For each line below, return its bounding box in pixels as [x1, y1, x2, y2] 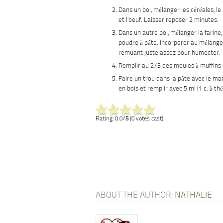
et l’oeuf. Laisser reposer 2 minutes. [118, 17, 219, 23]
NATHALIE [175, 191, 212, 200]
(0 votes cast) [128, 116, 163, 122]
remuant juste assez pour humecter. [118, 50, 221, 56]
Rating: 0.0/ [96, 116, 125, 122]
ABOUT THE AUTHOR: [96, 191, 175, 200]
